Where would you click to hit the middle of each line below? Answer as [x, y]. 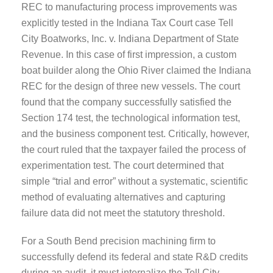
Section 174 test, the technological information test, [131, 118]
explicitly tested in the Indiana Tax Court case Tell [127, 23]
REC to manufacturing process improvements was [129, 7]
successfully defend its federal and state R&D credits [135, 257]
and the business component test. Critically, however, [135, 133]
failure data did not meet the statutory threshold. [123, 213]
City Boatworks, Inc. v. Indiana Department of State [130, 38]
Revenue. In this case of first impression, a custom [129, 54]
